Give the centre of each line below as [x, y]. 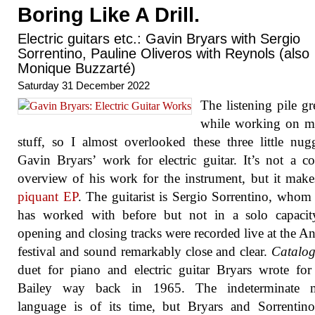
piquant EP [48, 197]
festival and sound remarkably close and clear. [145, 251]
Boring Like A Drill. [109, 15]
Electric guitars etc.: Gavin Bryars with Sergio [159, 39]
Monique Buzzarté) [77, 68]
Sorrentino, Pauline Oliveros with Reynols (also [163, 53]
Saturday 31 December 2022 [84, 85]
